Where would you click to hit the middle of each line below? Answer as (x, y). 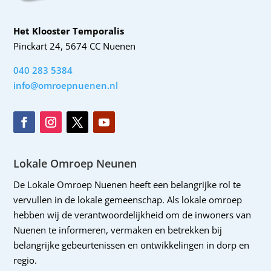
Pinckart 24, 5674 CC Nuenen (75, 46)
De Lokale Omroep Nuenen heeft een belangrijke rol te (127, 185)
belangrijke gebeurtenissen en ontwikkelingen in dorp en (132, 245)
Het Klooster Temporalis (69, 31)
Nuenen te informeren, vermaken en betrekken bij (118, 230)
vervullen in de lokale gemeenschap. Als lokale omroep (128, 200)
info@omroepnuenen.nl (66, 86)
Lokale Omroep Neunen (75, 164)
